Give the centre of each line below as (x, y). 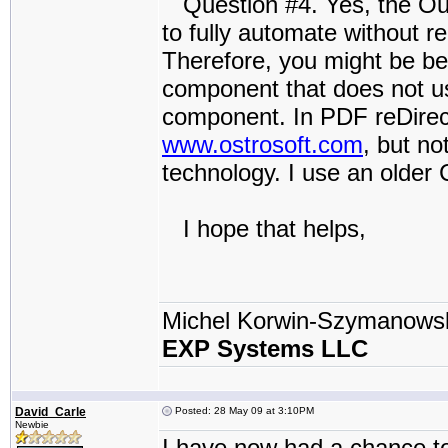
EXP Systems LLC (265, 348)
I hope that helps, (264, 228)
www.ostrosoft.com (262, 144)
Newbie (32, 424)
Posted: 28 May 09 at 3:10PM (243, 410)
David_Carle (50, 412)
